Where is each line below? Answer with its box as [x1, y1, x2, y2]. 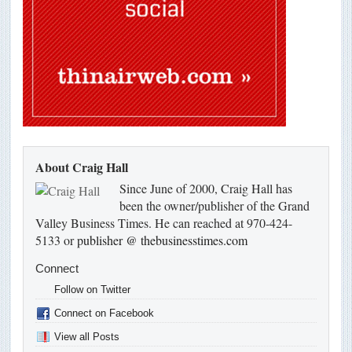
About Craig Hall [35, 158, 128, 177]
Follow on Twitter [54, 284, 130, 296]
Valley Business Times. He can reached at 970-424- [35, 214, 292, 232]
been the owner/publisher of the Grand [119, 197, 310, 214]
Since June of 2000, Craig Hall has [119, 180, 292, 197]
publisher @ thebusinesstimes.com [77, 232, 247, 249]
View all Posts [54, 331, 119, 343]
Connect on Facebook [54, 307, 154, 320]
